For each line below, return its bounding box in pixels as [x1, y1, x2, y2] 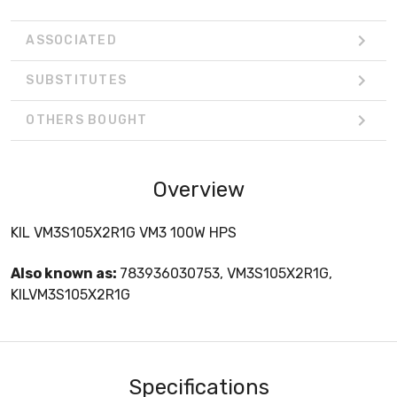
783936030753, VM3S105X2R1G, [120, 264, 332, 282]
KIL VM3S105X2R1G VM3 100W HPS [11, 223, 237, 241]
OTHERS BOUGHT [26, 113, 148, 128]
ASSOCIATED [26, 33, 117, 49]
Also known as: [11, 264, 120, 282]
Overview [152, 176, 245, 202]
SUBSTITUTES [26, 73, 127, 89]
